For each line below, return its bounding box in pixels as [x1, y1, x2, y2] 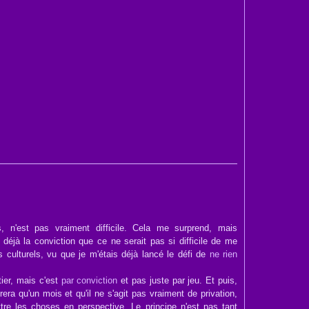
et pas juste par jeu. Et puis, [117, 275, 238, 286]
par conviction [61, 275, 118, 286]
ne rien [209, 249, 237, 259]
